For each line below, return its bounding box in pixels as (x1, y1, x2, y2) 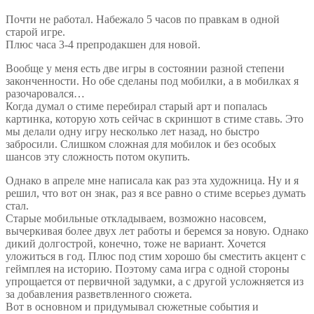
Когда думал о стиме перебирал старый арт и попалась (6, 100, 267, 113)
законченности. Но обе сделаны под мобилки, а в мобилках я (6, 75, 299, 88)
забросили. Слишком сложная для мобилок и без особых (6, 138, 276, 151)
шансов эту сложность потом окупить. (6, 151, 190, 163)
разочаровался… (6, 88, 85, 100)
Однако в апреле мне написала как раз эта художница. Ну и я (6, 175, 299, 187)
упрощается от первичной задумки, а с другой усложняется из (6, 275, 303, 288)
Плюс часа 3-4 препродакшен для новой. (6, 39, 200, 51)
